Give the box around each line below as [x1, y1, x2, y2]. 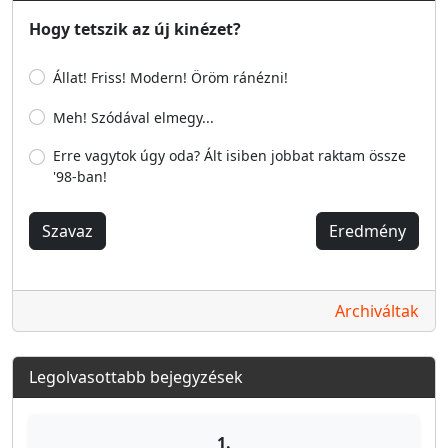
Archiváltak [335, 299, 419, 322]
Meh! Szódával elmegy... [53, 107, 214, 127]
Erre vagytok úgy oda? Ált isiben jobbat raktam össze [53, 145, 406, 165]
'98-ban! [53, 166, 107, 186]
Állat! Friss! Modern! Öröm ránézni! [53, 67, 288, 87]
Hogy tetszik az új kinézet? [29, 17, 241, 40]
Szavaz [42, 219, 93, 242]
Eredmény [329, 219, 406, 242]
